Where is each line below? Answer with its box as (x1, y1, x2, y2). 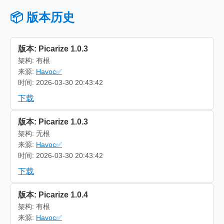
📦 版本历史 (10, 10, 74, 24)
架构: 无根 (18, 129, 50, 137)
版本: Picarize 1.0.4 (18, 190, 88, 199)
